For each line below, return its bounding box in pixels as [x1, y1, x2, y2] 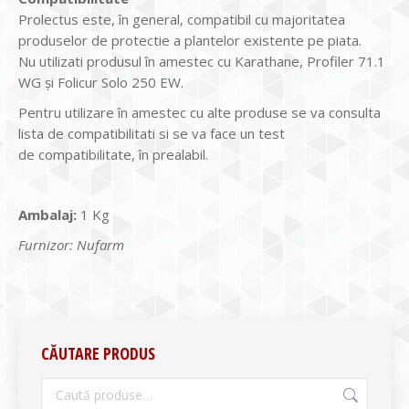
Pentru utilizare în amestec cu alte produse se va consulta [18, 103, 381, 121]
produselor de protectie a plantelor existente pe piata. [18, 31, 362, 49]
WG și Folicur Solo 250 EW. [18, 73, 184, 91]
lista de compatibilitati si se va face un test [18, 124, 285, 142]
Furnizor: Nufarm [18, 236, 124, 254]
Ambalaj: [18, 205, 80, 224]
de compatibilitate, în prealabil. [18, 145, 208, 163]
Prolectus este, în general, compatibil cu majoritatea [18, 10, 345, 28]
